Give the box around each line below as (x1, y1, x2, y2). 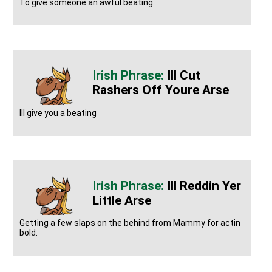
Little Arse (92, 192, 152, 208)
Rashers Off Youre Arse (92, 83, 229, 98)
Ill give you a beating (19, 107, 97, 118)
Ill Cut (167, 68, 201, 83)
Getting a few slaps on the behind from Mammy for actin (19, 217, 241, 228)
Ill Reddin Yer (167, 178, 242, 193)
